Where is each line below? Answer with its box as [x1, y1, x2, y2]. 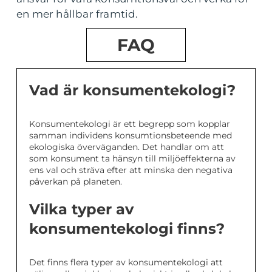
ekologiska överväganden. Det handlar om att [29, 141, 224, 153]
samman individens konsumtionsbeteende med [29, 130, 232, 141]
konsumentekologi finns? [29, 220, 225, 238]
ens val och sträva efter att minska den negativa [29, 165, 233, 176]
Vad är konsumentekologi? [29, 81, 236, 100]
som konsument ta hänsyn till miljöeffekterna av [29, 153, 236, 165]
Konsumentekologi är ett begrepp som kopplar [29, 118, 230, 130]
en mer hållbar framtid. [16, 8, 138, 21]
